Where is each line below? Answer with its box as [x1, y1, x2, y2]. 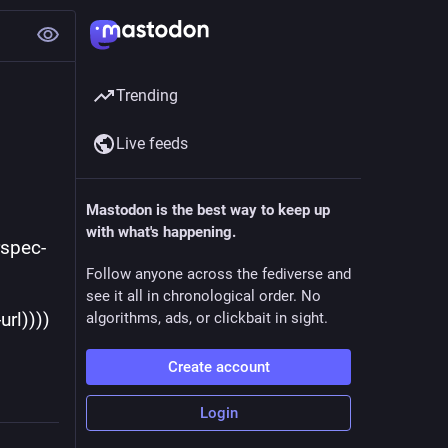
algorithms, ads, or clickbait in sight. [86, 309, 328, 327]
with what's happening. [86, 223, 236, 241]
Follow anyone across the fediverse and [86, 265, 351, 283]
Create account [167, 358, 270, 376]
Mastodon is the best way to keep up [86, 201, 330, 219]
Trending [116, 86, 178, 105]
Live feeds [116, 134, 188, 153]
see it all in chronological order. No [86, 287, 321, 305]
